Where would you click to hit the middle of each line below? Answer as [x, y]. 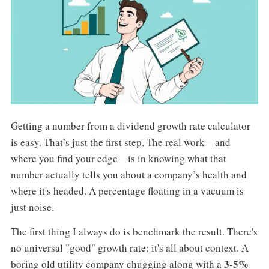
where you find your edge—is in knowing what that [118, 159]
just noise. [32, 207]
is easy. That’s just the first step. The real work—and [120, 142]
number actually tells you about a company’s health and [128, 175]
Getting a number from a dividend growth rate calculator [130, 126]
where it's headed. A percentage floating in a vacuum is [127, 191]
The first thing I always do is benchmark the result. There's [134, 231]
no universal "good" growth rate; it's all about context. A [129, 247]
